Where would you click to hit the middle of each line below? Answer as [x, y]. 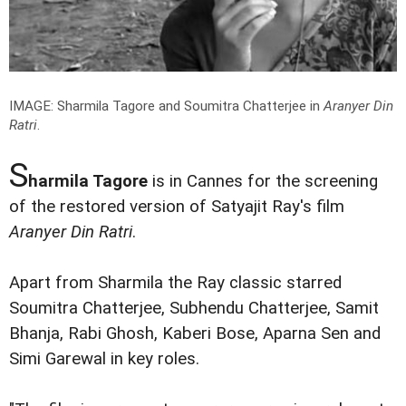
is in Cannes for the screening [263, 181]
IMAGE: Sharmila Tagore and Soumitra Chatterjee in [166, 106]
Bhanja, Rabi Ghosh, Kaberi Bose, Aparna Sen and [195, 333]
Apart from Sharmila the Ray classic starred [175, 282]
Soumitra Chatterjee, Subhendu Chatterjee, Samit [194, 308]
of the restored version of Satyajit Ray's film [177, 206]
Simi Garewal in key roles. [104, 358]
